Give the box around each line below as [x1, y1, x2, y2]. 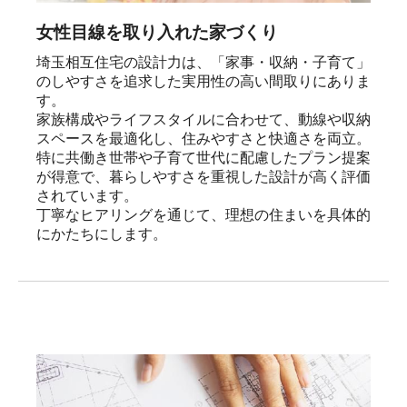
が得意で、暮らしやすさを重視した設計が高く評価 [36, 168, 371, 184]
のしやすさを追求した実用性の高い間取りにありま [36, 73, 371, 89]
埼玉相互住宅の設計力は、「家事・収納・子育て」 [36, 54, 371, 70]
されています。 [36, 187, 138, 203]
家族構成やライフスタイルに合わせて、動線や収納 [36, 111, 371, 127]
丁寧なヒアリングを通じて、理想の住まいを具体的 [36, 206, 371, 223]
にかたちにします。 [36, 225, 167, 242]
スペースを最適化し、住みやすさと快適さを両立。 [36, 130, 371, 146]
